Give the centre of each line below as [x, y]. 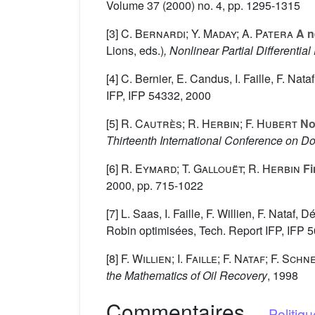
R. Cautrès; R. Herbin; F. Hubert [209, 124]
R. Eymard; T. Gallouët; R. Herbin [211, 169]
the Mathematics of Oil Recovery [187, 276]
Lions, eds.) [135, 51]
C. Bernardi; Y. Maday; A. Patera [207, 34]
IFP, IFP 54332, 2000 [159, 96]
